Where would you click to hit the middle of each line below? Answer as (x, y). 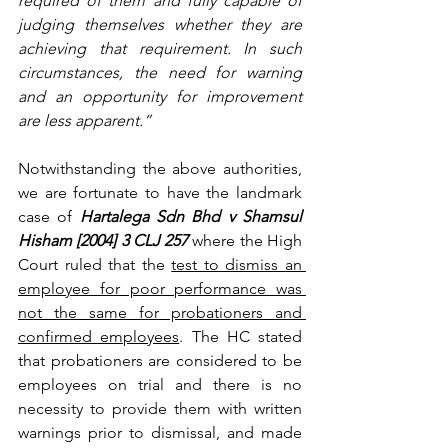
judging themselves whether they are (160, 24)
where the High (245, 240)
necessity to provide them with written (160, 408)
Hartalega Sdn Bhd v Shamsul (191, 216)
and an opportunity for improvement (160, 96)
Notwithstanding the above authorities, (160, 168)
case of (49, 216)
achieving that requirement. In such (160, 48)
